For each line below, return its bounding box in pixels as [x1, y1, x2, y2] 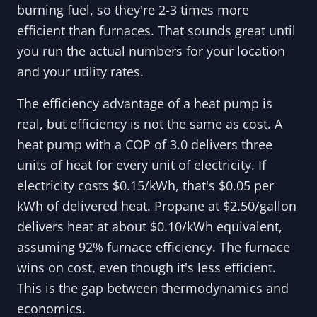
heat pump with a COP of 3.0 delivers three [17, 135, 272, 153]
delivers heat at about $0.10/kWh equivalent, [17, 217, 282, 235]
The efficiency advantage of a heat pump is [17, 94, 272, 112]
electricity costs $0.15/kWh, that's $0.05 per [17, 176, 274, 194]
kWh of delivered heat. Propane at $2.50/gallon [17, 197, 296, 214]
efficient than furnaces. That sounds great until [17, 21, 296, 39]
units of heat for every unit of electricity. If [17, 156, 266, 173]
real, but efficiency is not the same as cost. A [17, 115, 282, 132]
